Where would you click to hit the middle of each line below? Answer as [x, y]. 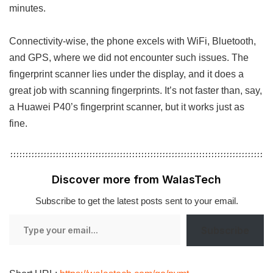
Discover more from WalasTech [136, 179]
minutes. [27, 8]
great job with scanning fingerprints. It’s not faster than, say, [136, 90]
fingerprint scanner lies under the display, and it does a [126, 73]
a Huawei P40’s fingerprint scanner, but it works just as [127, 106]
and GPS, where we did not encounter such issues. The [129, 57]
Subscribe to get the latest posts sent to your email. [136, 200]
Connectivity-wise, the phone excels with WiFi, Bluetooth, [133, 41]
